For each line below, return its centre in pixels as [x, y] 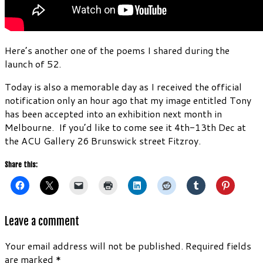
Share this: [21, 164]
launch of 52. [33, 63]
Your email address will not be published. [94, 246]
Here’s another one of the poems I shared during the [117, 50]
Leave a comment [42, 221]
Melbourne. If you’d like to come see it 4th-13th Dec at [125, 127]
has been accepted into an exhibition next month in [113, 113]
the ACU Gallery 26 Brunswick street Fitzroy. [103, 140]
